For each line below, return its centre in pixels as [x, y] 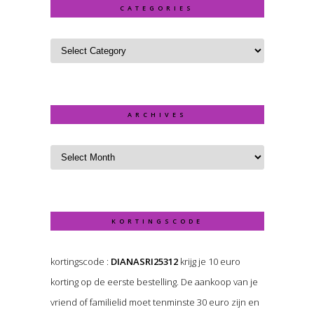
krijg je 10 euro [209, 261]
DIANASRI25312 [144, 261]
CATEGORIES [157, 8]
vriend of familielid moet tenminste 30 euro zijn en [155, 302]
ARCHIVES [157, 114]
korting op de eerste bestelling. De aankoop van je [154, 281]
